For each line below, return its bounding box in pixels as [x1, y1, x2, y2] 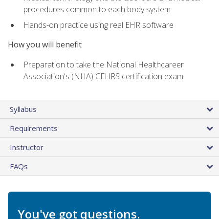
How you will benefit [8, 39, 82, 50]
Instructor [10, 142, 44, 152]
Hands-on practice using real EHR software [23, 20, 174, 31]
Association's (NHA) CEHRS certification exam [23, 70, 183, 82]
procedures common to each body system [23, 3, 171, 15]
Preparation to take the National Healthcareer [23, 59, 184, 70]
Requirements [10, 123, 58, 133]
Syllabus [10, 104, 37, 114]
